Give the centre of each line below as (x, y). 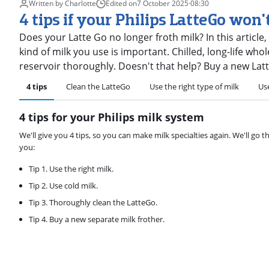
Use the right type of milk (194, 86)
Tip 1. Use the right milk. (71, 169)
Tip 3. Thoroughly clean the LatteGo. (93, 202)
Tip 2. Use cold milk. (63, 186)
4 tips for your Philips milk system (112, 117)
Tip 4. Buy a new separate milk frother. (97, 219)
